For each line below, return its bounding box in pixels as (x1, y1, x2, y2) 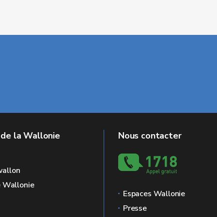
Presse (123, 203, 147, 214)
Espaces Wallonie (123, 188, 186, 199)
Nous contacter (118, 130, 182, 141)
